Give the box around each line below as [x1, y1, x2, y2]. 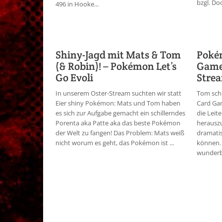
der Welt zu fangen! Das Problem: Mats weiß [55, 128, 184, 137]
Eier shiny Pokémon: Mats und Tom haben [55, 99, 180, 108]
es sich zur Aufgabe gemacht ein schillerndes [55, 109, 185, 117]
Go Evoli [55, 71, 93, 84]
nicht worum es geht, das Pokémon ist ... [55, 138, 174, 147]
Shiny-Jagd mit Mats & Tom [55, 48, 181, 61]
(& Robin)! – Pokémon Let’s [55, 59, 176, 73]
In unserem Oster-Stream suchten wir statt [55, 89, 181, 98]
